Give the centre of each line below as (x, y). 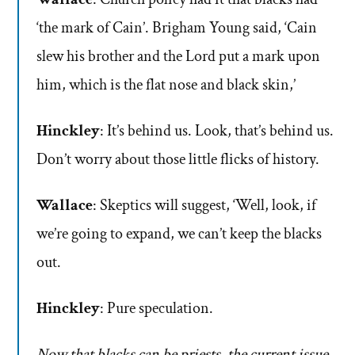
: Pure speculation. (157, 309)
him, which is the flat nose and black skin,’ (166, 85)
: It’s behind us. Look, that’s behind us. (217, 131)
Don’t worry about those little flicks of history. (178, 160)
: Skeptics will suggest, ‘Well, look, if (204, 206)
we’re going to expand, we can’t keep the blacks (179, 234)
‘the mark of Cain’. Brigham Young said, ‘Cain (177, 28)
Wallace (65, 206)
